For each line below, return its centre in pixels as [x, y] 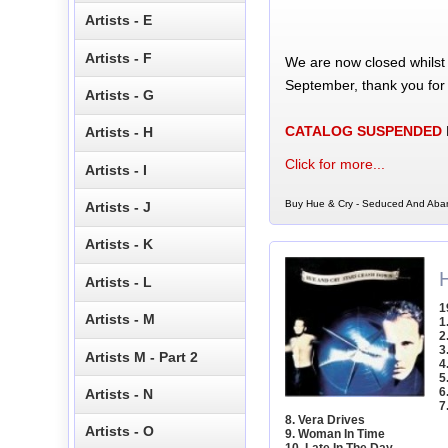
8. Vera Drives [324, 419]
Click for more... [334, 164]
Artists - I [116, 169]
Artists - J [118, 207]
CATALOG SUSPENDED [363, 131]
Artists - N [119, 393]
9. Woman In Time [334, 433]
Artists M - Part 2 [142, 356]
